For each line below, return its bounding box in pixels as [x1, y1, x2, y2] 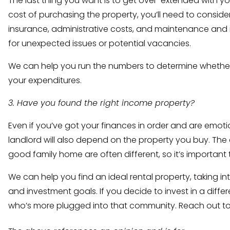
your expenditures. [8, 74, 82, 86]
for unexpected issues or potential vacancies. [8, 37, 191, 49]
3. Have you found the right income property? [8, 97, 195, 109]
